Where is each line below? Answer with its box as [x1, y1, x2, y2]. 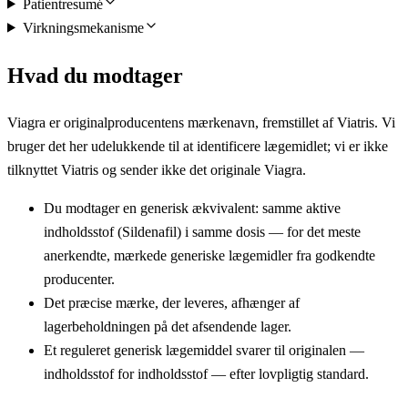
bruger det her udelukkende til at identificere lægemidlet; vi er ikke [7, 138, 388, 155]
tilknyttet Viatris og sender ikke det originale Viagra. [7, 162, 306, 178]
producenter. [44, 271, 115, 288]
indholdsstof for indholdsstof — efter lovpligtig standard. [44, 366, 369, 382]
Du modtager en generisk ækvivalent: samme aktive [44, 200, 341, 217]
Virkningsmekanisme [22, 19, 144, 36]
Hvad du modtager [7, 63, 183, 87]
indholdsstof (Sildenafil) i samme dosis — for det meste [44, 224, 361, 240]
